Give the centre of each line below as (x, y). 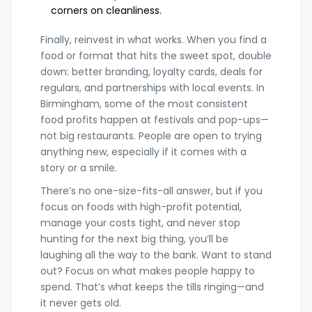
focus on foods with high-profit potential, (141, 206)
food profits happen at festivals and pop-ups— (155, 119)
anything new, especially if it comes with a (143, 151)
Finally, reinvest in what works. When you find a (154, 39)
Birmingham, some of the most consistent (144, 103)
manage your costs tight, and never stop (140, 223)
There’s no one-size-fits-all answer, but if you (151, 190)
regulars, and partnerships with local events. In (153, 87)
